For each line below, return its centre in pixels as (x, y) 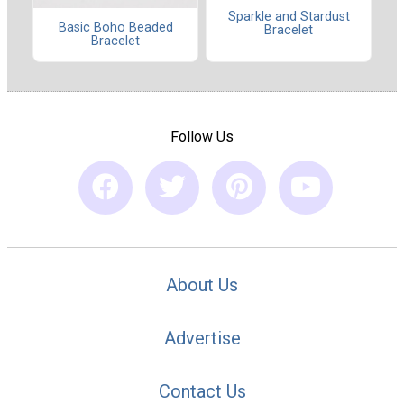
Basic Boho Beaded (115, 28)
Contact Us (202, 391)
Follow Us (202, 136)
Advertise (202, 339)
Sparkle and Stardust (289, 16)
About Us (202, 285)
